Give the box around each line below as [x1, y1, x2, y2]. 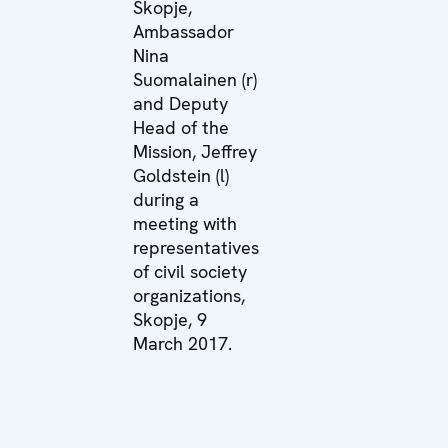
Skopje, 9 [133, 307, 207, 331]
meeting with [133, 211, 237, 235]
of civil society [133, 259, 247, 283]
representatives [133, 235, 259, 259]
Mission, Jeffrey [133, 139, 257, 163]
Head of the [133, 115, 229, 139]
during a [133, 187, 199, 211]
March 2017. [133, 331, 232, 355]
